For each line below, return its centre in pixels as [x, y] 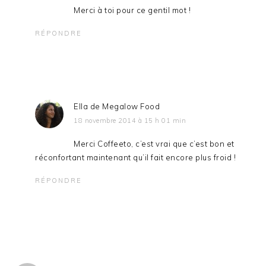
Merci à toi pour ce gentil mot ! [132, 10]
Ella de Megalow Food [117, 106]
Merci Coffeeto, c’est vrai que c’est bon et [154, 143]
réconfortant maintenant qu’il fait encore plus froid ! [136, 157]
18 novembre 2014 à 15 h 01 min [130, 120]
